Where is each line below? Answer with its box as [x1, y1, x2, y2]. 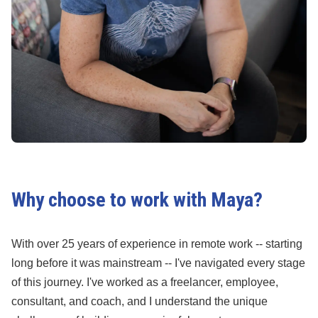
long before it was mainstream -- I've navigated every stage [11, 257, 305, 269]
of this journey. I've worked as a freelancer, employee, [11, 276, 278, 288]
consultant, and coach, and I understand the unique [11, 295, 268, 307]
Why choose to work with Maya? [11, 188, 263, 212]
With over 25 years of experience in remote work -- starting [11, 238, 302, 250]
